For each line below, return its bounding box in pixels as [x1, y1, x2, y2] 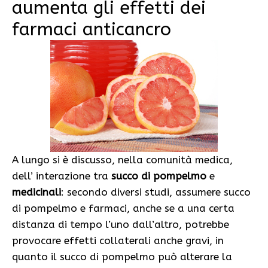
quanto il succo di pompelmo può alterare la [12, 251, 232, 263]
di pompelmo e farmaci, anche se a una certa [12, 202, 234, 215]
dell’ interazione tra [12, 170, 111, 182]
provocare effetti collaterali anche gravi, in [12, 234, 224, 247]
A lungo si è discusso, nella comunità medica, [12, 154, 233, 166]
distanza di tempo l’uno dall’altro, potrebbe [12, 218, 229, 231]
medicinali [12, 186, 61, 199]
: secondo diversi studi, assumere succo [61, 186, 251, 199]
